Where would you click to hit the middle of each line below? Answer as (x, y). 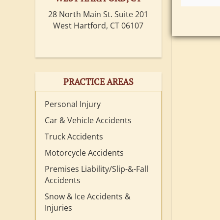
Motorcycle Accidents (84, 153)
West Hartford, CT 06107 (98, 26)
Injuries (58, 208)
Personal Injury (73, 104)
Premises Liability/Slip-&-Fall (96, 169)
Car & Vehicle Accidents (88, 120)
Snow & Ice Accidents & (88, 196)
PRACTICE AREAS (98, 82)
